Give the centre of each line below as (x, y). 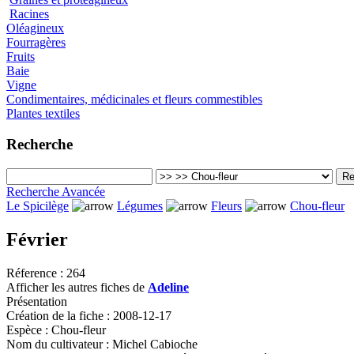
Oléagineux (35, 28)
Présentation (37, 301)
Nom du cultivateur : (59, 344)
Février (37, 239)
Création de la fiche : (60, 315)
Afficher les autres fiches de (77, 287)
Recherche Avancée (56, 191)
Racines (29, 14)
